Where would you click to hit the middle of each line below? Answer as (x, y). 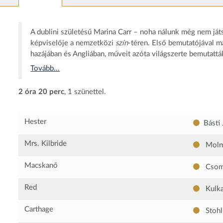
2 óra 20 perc (41, 92)
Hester (36, 122)
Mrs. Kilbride (46, 144)
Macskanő (41, 166)
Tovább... (45, 68)
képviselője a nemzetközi (73, 43)
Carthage (39, 210)
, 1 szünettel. (85, 92)
